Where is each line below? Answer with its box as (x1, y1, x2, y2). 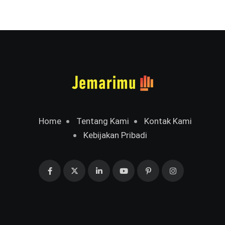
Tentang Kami (76, 116, 129, 127)
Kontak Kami (144, 116, 192, 127)
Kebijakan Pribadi (83, 130, 147, 141)
